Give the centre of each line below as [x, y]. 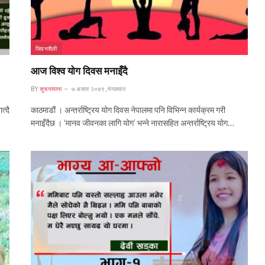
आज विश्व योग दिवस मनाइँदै [79, 71]
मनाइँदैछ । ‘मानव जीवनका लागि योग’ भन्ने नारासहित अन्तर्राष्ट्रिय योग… [132, 123]
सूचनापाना [51, 89]
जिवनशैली [46, 49]
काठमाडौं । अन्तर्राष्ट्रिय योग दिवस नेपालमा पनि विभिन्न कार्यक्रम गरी [128, 110]
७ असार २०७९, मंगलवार [98, 89]
